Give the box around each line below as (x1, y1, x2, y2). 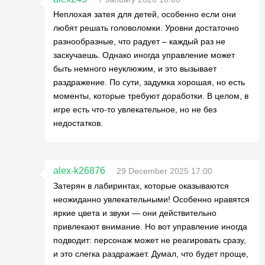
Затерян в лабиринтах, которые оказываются (53, 181, 229, 190)
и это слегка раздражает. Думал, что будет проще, (53, 249, 248, 258)
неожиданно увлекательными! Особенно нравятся (53, 195, 250, 204)
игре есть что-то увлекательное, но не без (53, 105, 216, 114)
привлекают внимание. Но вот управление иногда (53, 222, 247, 231)
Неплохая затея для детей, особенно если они (53, 9, 236, 19)
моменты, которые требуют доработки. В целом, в (53, 91, 248, 101)
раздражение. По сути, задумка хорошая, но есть (53, 77, 245, 87)
